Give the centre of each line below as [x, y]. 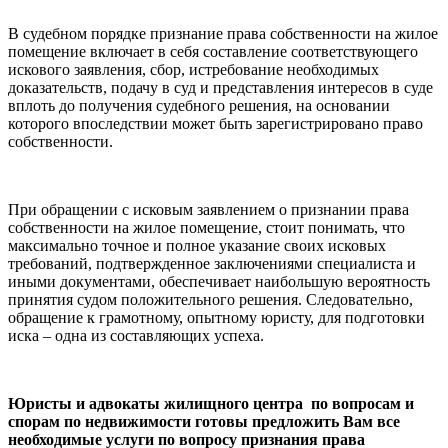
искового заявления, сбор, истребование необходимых [193, 69]
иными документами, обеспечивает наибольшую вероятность [219, 281]
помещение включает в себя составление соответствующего [213, 51]
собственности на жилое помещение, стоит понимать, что [206, 227]
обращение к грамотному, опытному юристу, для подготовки [216, 317]
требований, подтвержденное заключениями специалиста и [212, 263]
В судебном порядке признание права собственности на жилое [223, 33]
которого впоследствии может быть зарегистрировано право [215, 123]
